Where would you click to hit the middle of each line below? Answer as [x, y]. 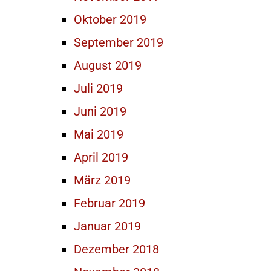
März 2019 [102, 180]
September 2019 [119, 42]
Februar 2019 [109, 203]
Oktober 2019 [110, 19]
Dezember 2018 [116, 249]
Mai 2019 [99, 134]
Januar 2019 [107, 226]
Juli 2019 [98, 88]
